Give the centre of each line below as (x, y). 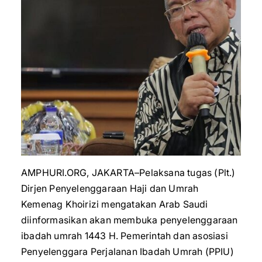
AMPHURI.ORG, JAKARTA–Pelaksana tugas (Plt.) (128, 173)
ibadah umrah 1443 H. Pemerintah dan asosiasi (125, 236)
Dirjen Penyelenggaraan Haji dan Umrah (110, 188)
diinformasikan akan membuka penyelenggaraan (130, 220)
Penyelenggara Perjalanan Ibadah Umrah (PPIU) (127, 251)
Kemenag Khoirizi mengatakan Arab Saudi (115, 204)
